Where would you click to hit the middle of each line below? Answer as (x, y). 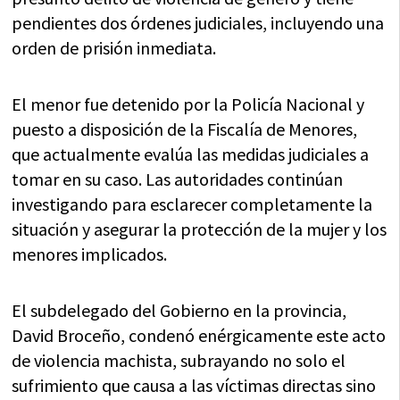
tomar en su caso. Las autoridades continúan (178, 179)
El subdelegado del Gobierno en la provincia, (179, 311)
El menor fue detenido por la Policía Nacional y (188, 104)
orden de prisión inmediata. (114, 48)
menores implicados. (90, 254)
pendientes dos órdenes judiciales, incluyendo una (198, 23)
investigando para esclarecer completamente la (192, 204)
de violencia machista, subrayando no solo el (179, 361)
